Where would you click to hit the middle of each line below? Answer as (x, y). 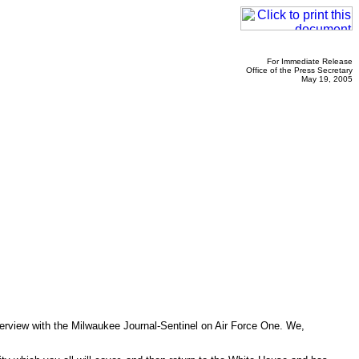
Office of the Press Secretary (299, 70)
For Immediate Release (310, 61)
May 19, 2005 (327, 79)
